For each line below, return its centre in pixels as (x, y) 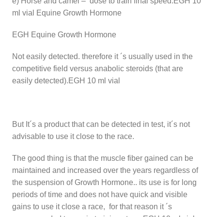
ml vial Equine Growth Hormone (67, 13)
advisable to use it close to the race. (73, 136)
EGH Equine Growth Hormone (64, 34)
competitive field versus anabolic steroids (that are (98, 68)
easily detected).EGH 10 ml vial (66, 80)
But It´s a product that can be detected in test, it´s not (101, 124)
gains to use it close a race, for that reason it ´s (92, 206)
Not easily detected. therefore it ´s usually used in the (102, 56)
